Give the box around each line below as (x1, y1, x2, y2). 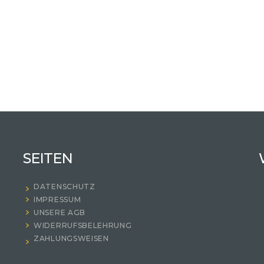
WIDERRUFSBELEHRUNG (34, 221, 132, 230)
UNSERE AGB (34, 208, 85, 217)
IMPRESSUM (34, 195, 81, 204)
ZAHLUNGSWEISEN (34, 234, 109, 243)
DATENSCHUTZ (34, 182, 95, 192)
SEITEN (23, 150, 72, 167)
